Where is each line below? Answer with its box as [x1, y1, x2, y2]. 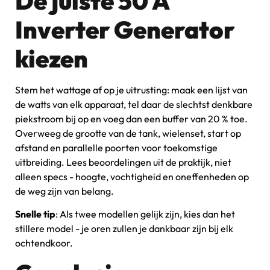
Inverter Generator [15, 14, 234, 45]
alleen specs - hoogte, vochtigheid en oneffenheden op [15, 170, 249, 183]
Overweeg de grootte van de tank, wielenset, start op [15, 127, 241, 139]
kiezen [15, 43, 88, 74]
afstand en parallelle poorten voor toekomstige [15, 141, 218, 154]
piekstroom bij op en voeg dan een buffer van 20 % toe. [15, 112, 248, 125]
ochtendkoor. [15, 237, 73, 250]
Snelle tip [15, 208, 55, 221]
